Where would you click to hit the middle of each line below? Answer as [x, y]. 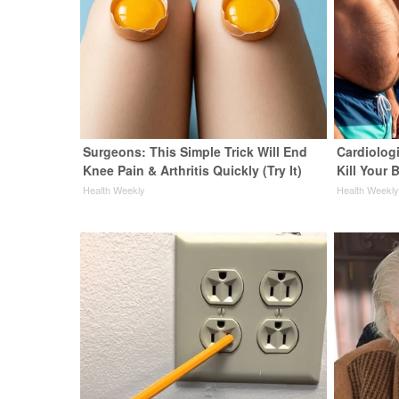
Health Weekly [114, 190]
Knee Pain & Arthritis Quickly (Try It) [193, 170]
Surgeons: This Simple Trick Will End [195, 151]
